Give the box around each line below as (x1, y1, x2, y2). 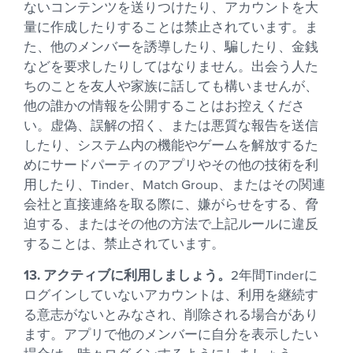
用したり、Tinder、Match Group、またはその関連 (24, 178, 326, 193)
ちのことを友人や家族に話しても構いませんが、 (24, 80, 319, 95)
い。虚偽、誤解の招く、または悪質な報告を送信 (24, 119, 319, 134)
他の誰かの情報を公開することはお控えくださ (24, 99, 306, 114)
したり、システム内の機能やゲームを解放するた (24, 139, 319, 154)
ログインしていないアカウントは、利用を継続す (24, 288, 319, 303)
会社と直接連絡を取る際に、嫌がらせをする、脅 (24, 198, 319, 213)
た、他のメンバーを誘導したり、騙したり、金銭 (24, 40, 319, 55)
